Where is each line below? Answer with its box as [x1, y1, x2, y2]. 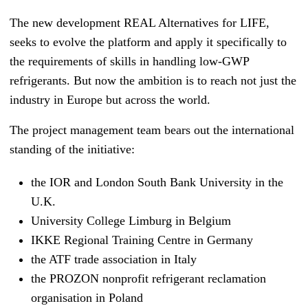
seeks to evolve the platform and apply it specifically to [10, 35, 287, 49]
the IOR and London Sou [31, 175, 157, 190]
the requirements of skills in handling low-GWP [10, 54, 249, 69]
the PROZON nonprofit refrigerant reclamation [31, 272, 266, 286]
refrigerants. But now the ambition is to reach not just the [10, 74, 296, 88]
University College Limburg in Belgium [31, 214, 231, 228]
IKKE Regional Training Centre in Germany [31, 233, 253, 247]
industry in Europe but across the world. [10, 93, 210, 107]
